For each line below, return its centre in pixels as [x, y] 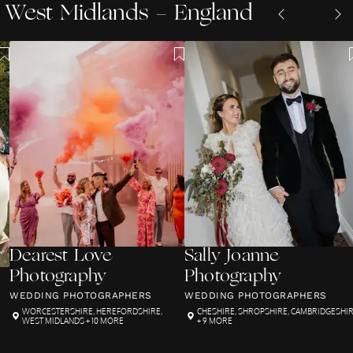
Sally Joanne [232, 256]
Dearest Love [61, 256]
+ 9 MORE [215, 321]
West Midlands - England [129, 14]
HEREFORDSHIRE [128, 311]
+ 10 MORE [104, 321]
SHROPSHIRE [263, 311]
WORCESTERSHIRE [58, 311]
